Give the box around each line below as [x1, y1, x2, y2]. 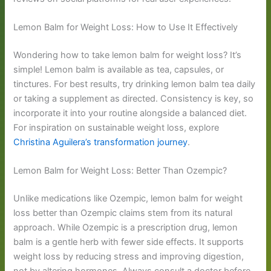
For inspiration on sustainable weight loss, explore [13, 122, 220, 134]
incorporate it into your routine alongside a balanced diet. [13, 108, 247, 119]
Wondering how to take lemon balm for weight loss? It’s [13, 50, 242, 61]
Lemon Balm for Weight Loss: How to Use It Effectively [13, 22, 238, 33]
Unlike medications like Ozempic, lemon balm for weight [13, 193, 243, 204]
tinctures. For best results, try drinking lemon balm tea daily [13, 79, 256, 90]
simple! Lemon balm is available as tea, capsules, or [13, 64, 224, 76]
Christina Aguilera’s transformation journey [13, 137, 188, 148]
